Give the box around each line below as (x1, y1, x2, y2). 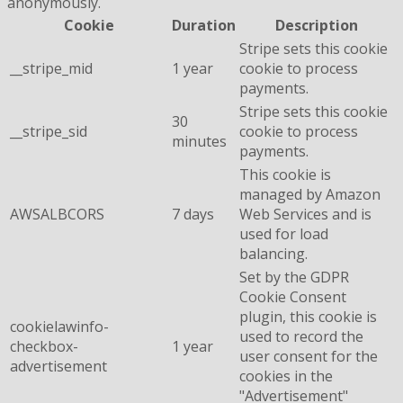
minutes (172, 130, 227, 151)
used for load (239, 223, 328, 244)
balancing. (239, 243, 308, 264)
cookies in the (239, 365, 333, 386)
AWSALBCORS (10, 203, 104, 224)
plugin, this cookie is (239, 306, 377, 327)
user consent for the (239, 345, 378, 366)
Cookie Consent (239, 286, 346, 307)
